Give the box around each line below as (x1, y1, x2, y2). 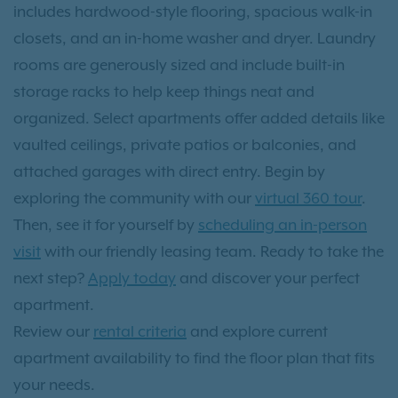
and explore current (187, 322, 328, 340)
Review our (13, 322, 93, 340)
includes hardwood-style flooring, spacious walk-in (13, 2, 372, 20)
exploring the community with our (13, 188, 255, 207)
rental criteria (93, 322, 187, 340)
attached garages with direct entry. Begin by (13, 162, 325, 180)
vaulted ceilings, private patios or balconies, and (13, 135, 356, 154)
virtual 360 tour (255, 188, 362, 207)
